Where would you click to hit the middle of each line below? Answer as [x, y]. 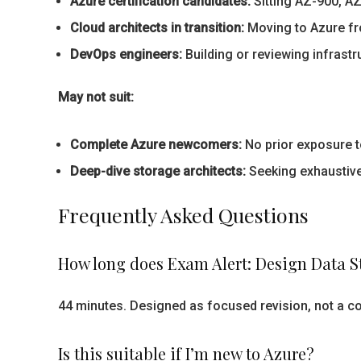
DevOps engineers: [126, 54]
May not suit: [96, 97]
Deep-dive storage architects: [158, 171]
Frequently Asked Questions [183, 215]
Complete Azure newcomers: [156, 145]
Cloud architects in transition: [157, 28]
